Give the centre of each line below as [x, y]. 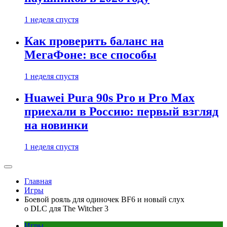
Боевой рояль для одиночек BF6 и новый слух [104, 199]
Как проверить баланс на [94, 41]
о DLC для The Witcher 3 [66, 209]
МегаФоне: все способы [90, 55]
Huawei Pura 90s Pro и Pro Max [109, 98]
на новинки [56, 125]
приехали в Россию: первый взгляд [121, 112]
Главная [38, 181]
